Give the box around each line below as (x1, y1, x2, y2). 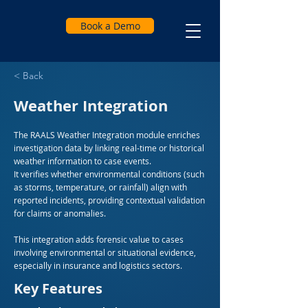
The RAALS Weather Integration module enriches (14, 129, 200, 140)
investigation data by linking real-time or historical (14, 142, 204, 153)
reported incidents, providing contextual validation (14, 195, 205, 206)
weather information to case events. (14, 155, 151, 166)
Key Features (14, 279, 102, 298)
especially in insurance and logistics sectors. (14, 260, 182, 271)
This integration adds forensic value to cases (14, 234, 184, 245)
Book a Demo (80, 19, 140, 32)
